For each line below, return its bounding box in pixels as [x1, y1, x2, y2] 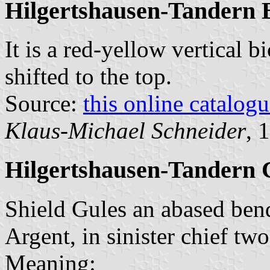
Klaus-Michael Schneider [5, 118, 246, 144]
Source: [5, 90, 83, 117]
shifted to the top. [5, 63, 172, 90]
